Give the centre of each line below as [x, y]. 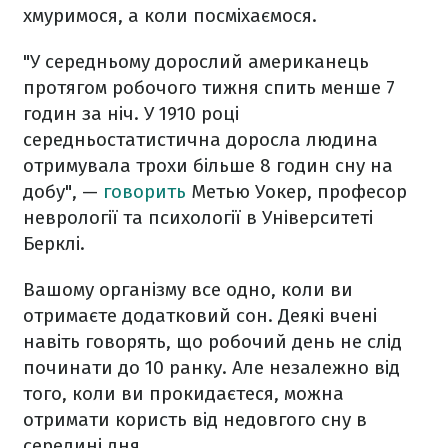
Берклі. [54, 243]
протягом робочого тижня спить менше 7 [209, 87]
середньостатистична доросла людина [200, 139]
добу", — [63, 191]
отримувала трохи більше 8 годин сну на [208, 165]
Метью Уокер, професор [296, 191]
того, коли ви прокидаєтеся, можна [183, 393]
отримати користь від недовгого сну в [195, 419]
